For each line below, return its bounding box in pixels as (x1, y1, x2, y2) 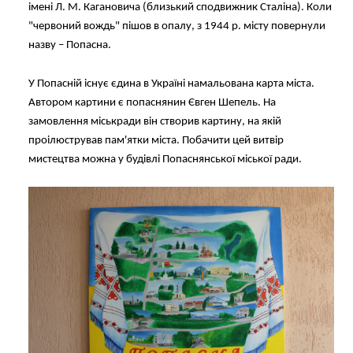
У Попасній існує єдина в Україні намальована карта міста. (28, 78, 314, 91)
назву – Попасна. (28, 39, 111, 52)
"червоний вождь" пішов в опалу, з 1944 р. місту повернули (28, 20, 325, 33)
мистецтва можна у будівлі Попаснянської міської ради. (28, 154, 302, 166)
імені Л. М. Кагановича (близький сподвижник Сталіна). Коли (28, 2, 332, 14)
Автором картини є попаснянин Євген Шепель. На (28, 97, 276, 110)
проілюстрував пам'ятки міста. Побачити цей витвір (28, 135, 284, 147)
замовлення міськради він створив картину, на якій (28, 116, 281, 128)
